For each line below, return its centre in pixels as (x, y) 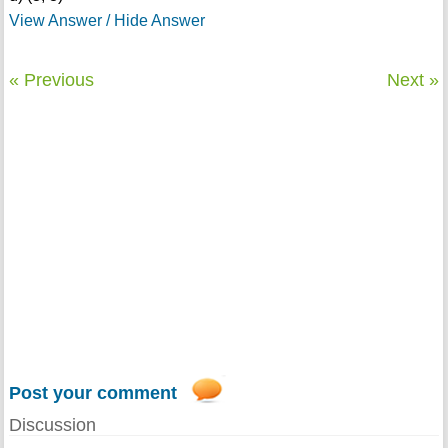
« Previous (51, 80)
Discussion (52, 425)
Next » (413, 80)
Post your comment (92, 393)
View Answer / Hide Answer (106, 21)
